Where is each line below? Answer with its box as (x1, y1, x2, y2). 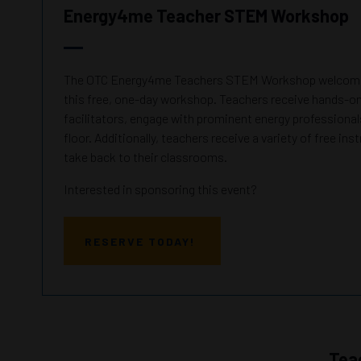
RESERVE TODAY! (85, 234, 200, 248)
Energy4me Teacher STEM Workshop (64, 4, 349, 26)
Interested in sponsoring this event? (64, 180, 257, 197)
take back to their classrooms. (64, 148, 232, 164)
